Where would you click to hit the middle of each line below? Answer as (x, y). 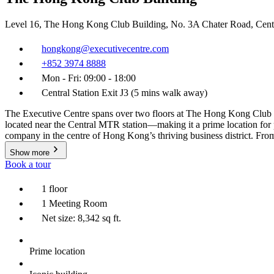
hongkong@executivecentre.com (105, 48)
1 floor (54, 188)
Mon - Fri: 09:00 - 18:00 (89, 78)
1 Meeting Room (74, 203)
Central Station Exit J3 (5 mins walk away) (124, 92)
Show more (30, 152)
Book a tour (28, 164)
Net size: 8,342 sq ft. (81, 218)
